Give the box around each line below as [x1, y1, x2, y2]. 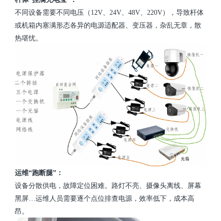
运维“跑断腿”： [15, 169, 63, 177]
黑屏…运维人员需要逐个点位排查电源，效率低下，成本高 [15, 195, 194, 203]
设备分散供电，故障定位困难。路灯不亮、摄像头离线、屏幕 [15, 182, 201, 190]
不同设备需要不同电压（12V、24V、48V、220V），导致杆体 [15, 9, 204, 16]
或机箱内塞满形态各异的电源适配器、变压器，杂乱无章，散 [15, 22, 201, 29]
